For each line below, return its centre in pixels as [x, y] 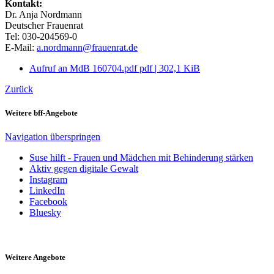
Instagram [48, 180]
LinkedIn [47, 191]
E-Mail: [21, 47]
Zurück [19, 89]
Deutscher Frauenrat [44, 25]
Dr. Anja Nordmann [43, 14]
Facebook [48, 202]
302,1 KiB [180, 68]
